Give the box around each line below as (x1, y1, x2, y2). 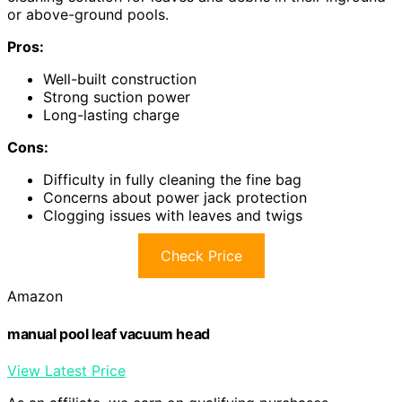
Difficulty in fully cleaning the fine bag (43, 170, 301, 189)
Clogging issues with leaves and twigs (43, 206, 302, 225)
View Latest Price (7, 361, 126, 380)
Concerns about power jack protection (43, 188, 307, 207)
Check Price (160, 247, 242, 266)
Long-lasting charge (43, 106, 179, 125)
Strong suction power (43, 88, 190, 107)
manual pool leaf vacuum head (7, 324, 210, 343)
